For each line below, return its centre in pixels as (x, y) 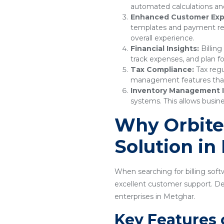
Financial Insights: (165, 48)
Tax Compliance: (162, 69)
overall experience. (162, 38)
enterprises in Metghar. (155, 196)
